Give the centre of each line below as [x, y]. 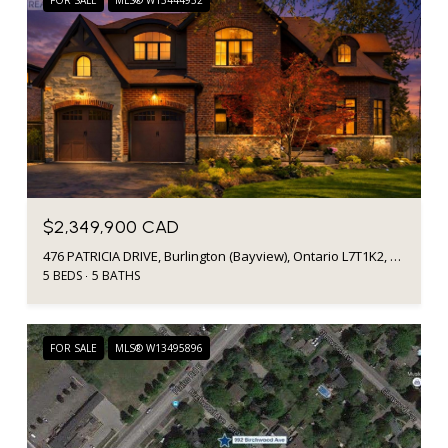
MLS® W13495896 [159, 347]
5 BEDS [62, 275]
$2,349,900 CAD [111, 226]
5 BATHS [116, 275]
